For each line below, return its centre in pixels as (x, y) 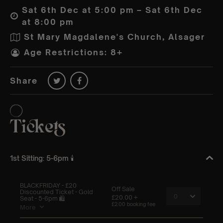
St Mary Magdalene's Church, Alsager (114, 37)
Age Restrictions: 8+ (73, 53)
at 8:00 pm (48, 22)
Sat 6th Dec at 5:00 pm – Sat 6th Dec (112, 10)
